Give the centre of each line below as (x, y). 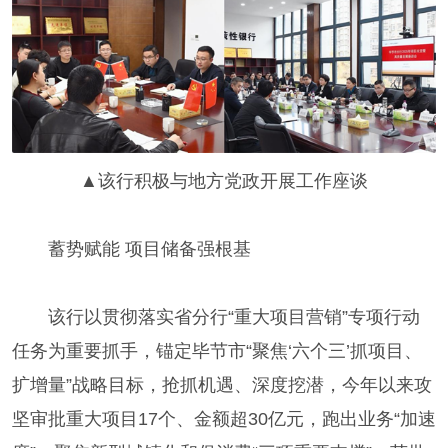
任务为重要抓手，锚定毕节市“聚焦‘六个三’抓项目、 (216, 350)
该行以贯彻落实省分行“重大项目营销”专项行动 (215, 316)
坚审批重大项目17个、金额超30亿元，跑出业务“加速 (223, 418)
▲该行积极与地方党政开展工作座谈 (224, 180)
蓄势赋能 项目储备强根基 (131, 248)
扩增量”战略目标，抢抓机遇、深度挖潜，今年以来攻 (221, 384)
